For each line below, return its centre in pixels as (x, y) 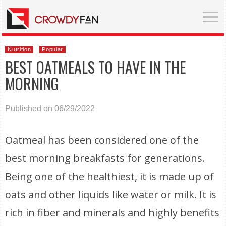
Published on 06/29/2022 (50, 109)
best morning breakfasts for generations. (105, 158)
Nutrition (19, 49)
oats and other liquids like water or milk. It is (111, 194)
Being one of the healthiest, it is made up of (110, 176)
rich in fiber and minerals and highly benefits (112, 213)
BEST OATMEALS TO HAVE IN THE (96, 67)
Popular (53, 49)
